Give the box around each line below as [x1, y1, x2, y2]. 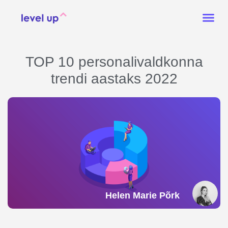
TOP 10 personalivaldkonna [25, 54, 203, 70]
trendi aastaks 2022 [50, 71, 178, 87]
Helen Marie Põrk [105, 190, 180, 201]
